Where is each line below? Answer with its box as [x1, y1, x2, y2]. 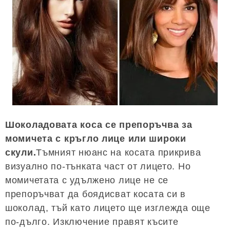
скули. [5, 147, 36, 158]
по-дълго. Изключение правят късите [5, 216, 179, 227]
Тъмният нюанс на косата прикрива [36, 147, 201, 158]
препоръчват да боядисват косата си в [5, 188, 186, 199]
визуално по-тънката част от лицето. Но [5, 161, 191, 171]
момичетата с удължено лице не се [5, 175, 169, 185]
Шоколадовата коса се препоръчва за [5, 119, 193, 130]
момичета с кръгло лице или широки [5, 133, 186, 144]
